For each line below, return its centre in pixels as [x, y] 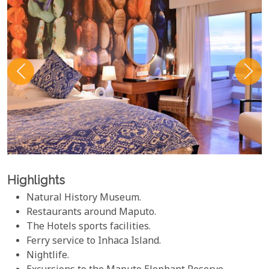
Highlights [36, 180]
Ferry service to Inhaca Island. [94, 242]
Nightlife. [48, 256]
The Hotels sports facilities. [89, 228]
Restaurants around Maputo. [91, 213]
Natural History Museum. [84, 199]
